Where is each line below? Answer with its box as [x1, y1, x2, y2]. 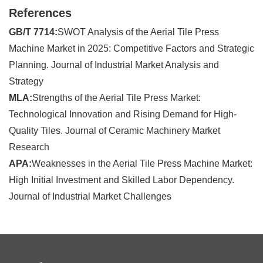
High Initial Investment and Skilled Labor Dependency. [9, 174, 234, 185]
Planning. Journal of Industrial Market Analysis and [9, 59, 219, 70]
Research [9, 141, 49, 152]
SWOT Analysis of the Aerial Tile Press [58, 26, 219, 37]
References [9, 6, 72, 19]
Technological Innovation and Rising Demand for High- [9, 109, 237, 119]
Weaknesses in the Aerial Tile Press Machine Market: [32, 158, 252, 168]
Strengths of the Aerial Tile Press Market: [32, 92, 201, 103]
